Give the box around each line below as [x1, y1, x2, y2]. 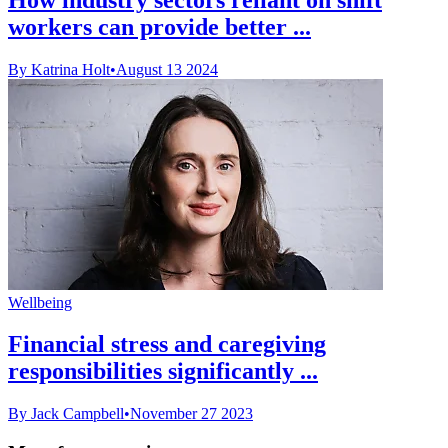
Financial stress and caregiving [8, 331, 326, 358]
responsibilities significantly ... [8, 358, 318, 385]
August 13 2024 [116, 60, 218, 78]
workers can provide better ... [8, 13, 311, 40]
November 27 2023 [130, 405, 253, 423]
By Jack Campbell [8, 405, 124, 423]
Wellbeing [8, 293, 72, 311]
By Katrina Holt [8, 60, 110, 78]
